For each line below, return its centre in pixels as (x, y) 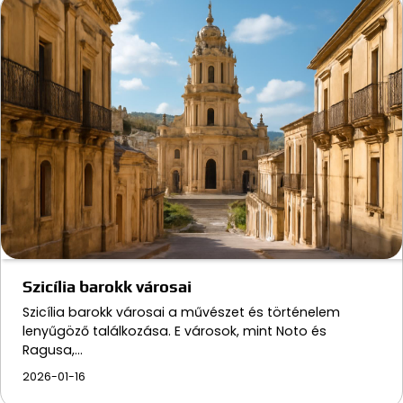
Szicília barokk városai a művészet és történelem (181, 312)
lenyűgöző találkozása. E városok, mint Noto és (175, 331)
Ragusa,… (53, 349)
